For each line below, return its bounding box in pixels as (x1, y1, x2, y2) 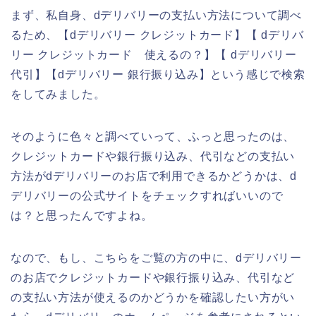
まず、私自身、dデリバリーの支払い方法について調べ (11, 9, 302, 22)
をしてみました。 (11, 88, 106, 101)
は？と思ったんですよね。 (11, 209, 153, 222)
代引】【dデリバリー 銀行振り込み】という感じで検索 (11, 68, 305, 81)
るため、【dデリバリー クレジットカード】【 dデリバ (11, 29, 304, 42)
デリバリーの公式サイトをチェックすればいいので (11, 190, 284, 202)
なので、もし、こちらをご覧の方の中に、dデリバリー (11, 252, 302, 265)
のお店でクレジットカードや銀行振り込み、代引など (11, 272, 296, 284)
